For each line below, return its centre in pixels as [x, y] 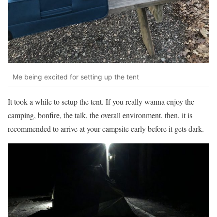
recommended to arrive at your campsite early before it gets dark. [106, 129]
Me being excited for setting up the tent [76, 77]
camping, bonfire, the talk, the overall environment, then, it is [100, 115]
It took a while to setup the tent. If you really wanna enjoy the [101, 102]
